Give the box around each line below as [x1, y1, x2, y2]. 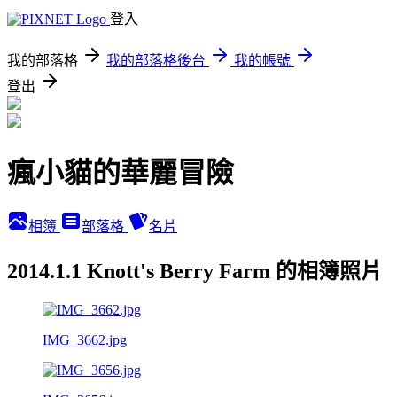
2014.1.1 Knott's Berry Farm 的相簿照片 [7, 259, 382, 283]
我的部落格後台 [106, 53, 206, 68]
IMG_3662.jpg [43, 331, 127, 347]
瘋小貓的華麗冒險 [7, 157, 234, 190]
